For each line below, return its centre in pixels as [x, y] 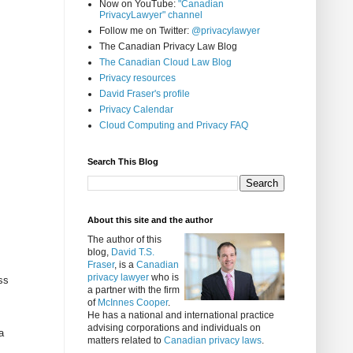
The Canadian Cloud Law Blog [165, 63]
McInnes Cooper [133, 303]
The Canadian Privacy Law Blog [168, 47]
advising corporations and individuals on [174, 328]
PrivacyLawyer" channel [151, 15]
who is [164, 278]
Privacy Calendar [136, 110]
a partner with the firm [134, 290]
